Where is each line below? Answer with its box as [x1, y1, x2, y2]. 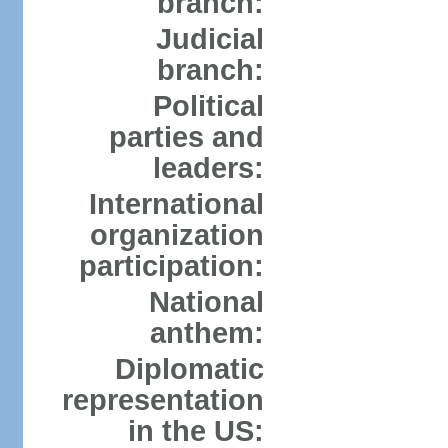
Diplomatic [114, 353, 264, 385]
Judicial [155, 23, 264, 55]
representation [61, 384, 264, 416]
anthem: [149, 317, 264, 349]
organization [89, 219, 264, 251]
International [88, 188, 264, 220]
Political [152, 90, 264, 122]
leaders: [152, 152, 264, 184]
